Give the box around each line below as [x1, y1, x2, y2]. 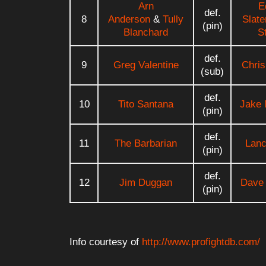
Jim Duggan [119, 176, 172, 188]
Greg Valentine [113, 59, 179, 71]
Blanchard [123, 26, 168, 38]
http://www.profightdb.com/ [142, 236, 260, 248]
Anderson [108, 13, 150, 25]
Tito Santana [118, 98, 173, 110]
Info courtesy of [69, 236, 142, 248]
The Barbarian [115, 137, 177, 149]
